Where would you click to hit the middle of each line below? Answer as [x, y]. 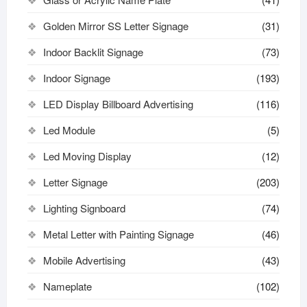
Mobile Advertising [84, 260]
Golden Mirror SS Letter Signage [115, 26]
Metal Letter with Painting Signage [118, 234]
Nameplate [67, 286]
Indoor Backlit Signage [93, 52]
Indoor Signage [76, 78]
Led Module [69, 130]
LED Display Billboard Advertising [118, 104]
